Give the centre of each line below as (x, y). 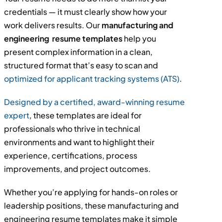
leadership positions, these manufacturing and (91, 205)
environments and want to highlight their (79, 142)
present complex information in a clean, (78, 52)
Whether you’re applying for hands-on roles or (91, 192)
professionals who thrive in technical (72, 128)
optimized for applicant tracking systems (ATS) (91, 78)
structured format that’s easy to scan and (81, 65)
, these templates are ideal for (85, 115)
